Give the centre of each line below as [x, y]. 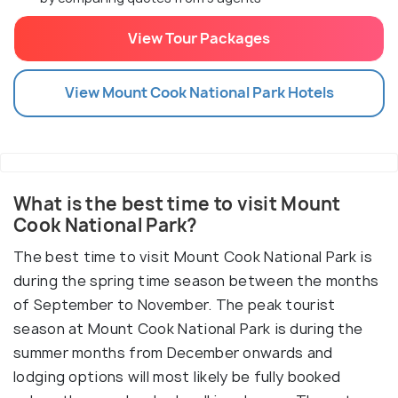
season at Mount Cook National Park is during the [188, 328]
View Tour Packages [199, 38]
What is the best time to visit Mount [177, 203]
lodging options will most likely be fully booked [177, 376]
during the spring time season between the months [196, 280]
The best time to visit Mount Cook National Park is [193, 256]
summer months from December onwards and [173, 352]
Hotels [309, 93]
